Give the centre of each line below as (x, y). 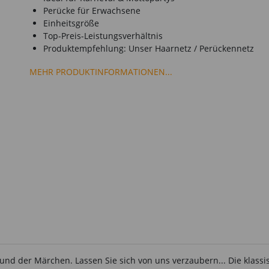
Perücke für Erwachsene (92, 11)
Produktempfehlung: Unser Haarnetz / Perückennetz (149, 48)
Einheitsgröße (71, 23)
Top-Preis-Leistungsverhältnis (103, 36)
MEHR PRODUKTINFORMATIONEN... (101, 71)
